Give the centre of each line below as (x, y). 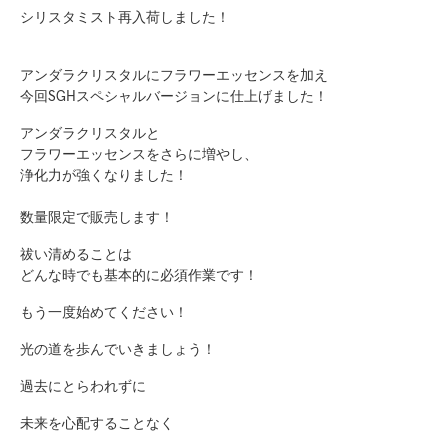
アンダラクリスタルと (90, 132)
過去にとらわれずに (83, 385)
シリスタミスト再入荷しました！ (125, 16)
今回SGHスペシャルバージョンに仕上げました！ (174, 95)
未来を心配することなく (97, 422)
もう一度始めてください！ (104, 311)
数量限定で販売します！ (97, 216)
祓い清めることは (76, 253)
